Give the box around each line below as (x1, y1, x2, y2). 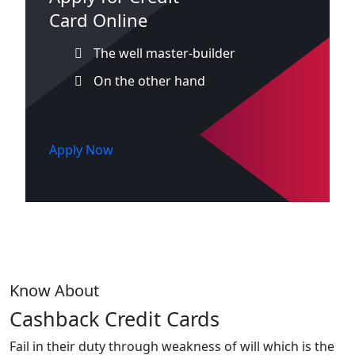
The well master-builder (90, 44, 235, 62)
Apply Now (49, 140, 113, 158)
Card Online (49, 7, 147, 32)
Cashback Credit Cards (10, 304, 219, 332)
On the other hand (90, 71, 205, 90)
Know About (10, 279, 99, 301)
